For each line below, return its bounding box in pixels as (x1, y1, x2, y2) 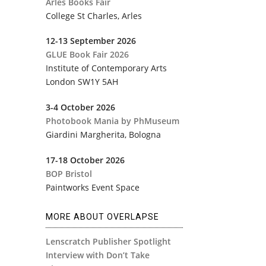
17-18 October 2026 (45, 154, 125, 166)
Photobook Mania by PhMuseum (45, 115, 179, 127)
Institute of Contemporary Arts (45, 62, 167, 74)
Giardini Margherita (45, 129, 125, 141)
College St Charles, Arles (45, 9, 142, 21)
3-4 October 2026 (45, 102, 115, 113)
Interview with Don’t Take (45, 249, 150, 261)
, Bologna (124, 129, 161, 141)
